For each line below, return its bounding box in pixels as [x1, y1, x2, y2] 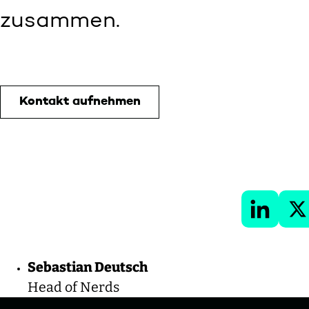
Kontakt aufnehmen [19, 95, 141, 108]
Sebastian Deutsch [28, 259, 148, 275]
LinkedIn [250, 202, 294, 214]
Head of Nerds [28, 279, 119, 295]
